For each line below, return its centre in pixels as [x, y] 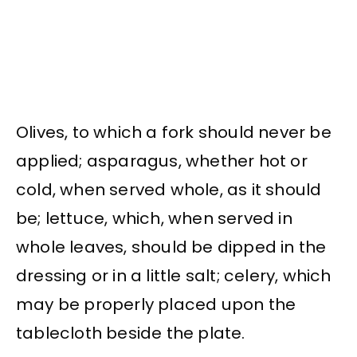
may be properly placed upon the [156, 305]
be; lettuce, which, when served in [154, 219]
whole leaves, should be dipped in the [171, 247]
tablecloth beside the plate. [131, 333]
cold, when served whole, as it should [169, 190]
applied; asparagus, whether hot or [162, 161]
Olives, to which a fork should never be [174, 133]
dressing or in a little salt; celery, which [174, 276]
